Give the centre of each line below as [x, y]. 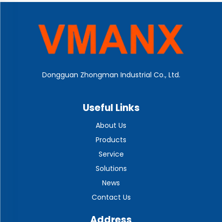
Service [111, 154]
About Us [111, 126]
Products [111, 140]
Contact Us [111, 197]
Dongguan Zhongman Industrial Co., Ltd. [111, 75]
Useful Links [111, 108]
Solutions [111, 169]
